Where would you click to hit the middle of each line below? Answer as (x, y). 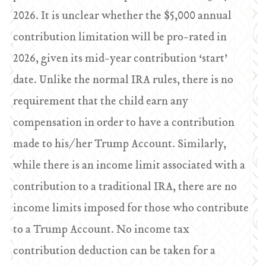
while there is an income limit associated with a (129, 166)
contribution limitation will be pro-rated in (120, 38)
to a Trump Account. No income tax (102, 230)
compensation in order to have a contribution (124, 123)
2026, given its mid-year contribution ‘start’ (121, 59)
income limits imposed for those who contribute (131, 209)
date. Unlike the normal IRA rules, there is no (123, 80)
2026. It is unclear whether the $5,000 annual (123, 16)
